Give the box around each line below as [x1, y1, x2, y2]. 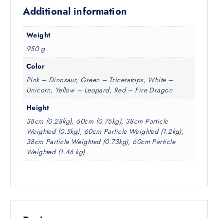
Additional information [22, 4, 127, 18]
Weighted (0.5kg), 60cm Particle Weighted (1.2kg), [26, 126, 184, 136]
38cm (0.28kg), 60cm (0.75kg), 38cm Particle [26, 116, 168, 126]
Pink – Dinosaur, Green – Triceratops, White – [26, 74, 173, 85]
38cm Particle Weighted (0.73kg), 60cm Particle [26, 136, 176, 146]
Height [26, 102, 49, 112]
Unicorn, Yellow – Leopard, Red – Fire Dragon [26, 85, 173, 95]
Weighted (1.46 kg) [26, 146, 85, 157]
